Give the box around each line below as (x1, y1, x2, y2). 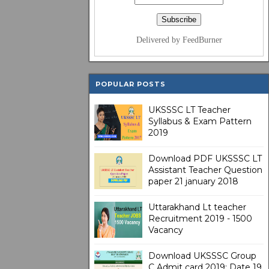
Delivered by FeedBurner (136, 35, 222, 44)
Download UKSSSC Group (148, 250, 256, 261)
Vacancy (148, 225, 183, 235)
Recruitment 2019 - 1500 (148, 213, 252, 224)
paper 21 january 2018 (148, 176, 238, 187)
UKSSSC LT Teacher (148, 104, 231, 115)
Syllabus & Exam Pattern (148, 116, 252, 127)
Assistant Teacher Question (148, 165, 262, 175)
